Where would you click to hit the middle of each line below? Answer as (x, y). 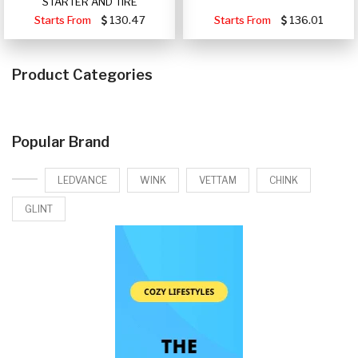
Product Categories (82, 74)
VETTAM (218, 180)
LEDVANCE (82, 180)
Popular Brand (61, 141)
